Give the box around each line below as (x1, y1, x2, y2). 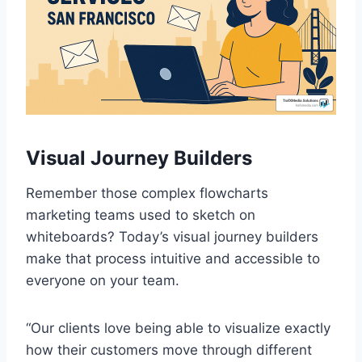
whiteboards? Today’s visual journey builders (26, 228, 318, 245)
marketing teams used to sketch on (26, 206, 255, 223)
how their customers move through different (26, 341, 312, 358)
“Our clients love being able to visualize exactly (26, 319, 330, 336)
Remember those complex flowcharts (26, 184, 268, 201)
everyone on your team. (26, 271, 179, 288)
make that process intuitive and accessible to (26, 250, 320, 267)
